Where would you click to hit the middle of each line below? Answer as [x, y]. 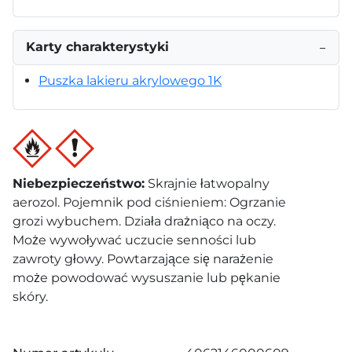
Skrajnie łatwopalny [209, 183]
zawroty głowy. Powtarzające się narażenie [143, 258]
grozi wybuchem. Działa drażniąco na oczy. [144, 221]
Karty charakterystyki [97, 46]
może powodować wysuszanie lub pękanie [147, 277]
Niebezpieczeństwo [77, 183]
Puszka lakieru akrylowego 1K [130, 80]
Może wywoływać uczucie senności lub [134, 240]
